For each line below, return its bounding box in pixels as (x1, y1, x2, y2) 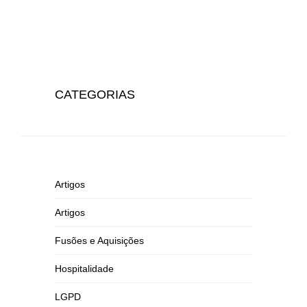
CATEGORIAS (55, 88, 135, 101)
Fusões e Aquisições (55, 235, 144, 246)
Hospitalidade (55, 263, 114, 274)
